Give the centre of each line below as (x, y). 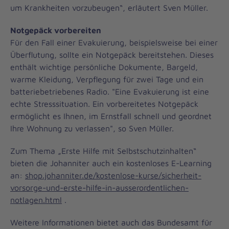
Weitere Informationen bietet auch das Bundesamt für (111, 222)
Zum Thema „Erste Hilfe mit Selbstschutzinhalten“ (103, 151)
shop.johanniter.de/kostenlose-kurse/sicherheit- (113, 175)
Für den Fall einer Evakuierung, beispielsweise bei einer (114, 42)
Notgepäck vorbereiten (56, 30)
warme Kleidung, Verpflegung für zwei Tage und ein (107, 79)
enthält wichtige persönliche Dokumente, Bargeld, (104, 67)
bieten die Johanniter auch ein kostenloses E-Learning (111, 163)
